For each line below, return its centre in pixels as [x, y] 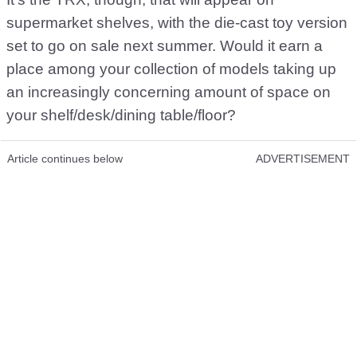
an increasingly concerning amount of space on [169, 92]
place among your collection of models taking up [171, 69]
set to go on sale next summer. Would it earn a [165, 46]
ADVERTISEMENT [303, 159]
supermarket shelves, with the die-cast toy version [177, 23]
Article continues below [65, 159]
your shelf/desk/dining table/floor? [121, 116]
